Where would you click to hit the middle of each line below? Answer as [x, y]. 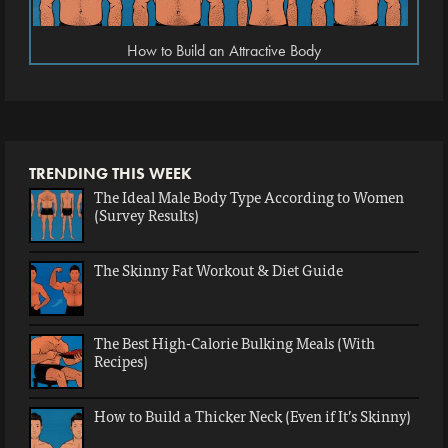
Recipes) [121, 360]
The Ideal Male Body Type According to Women [249, 196]
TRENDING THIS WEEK [110, 173]
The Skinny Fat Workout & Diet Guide [218, 269]
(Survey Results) [146, 214]
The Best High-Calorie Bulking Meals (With [234, 342]
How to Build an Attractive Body [224, 51]
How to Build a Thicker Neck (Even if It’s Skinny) [252, 415]
